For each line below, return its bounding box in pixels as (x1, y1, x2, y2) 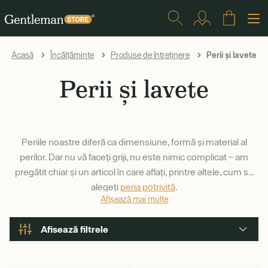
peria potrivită (120, 181, 175, 192)
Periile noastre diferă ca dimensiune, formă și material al (21, 136, 247, 147)
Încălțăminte (50, 50, 94, 60)
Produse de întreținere (111, 50, 190, 60)
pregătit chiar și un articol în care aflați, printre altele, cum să (15, 166, 253, 177)
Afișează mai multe (100, 194, 168, 204)
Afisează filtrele (41, 224, 108, 234)
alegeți (90, 181, 120, 192)
